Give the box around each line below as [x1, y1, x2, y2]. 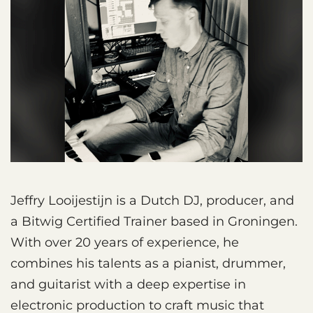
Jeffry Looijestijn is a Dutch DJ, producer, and [10, 192, 294, 208]
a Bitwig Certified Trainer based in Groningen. [10, 213, 298, 229]
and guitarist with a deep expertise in [10, 276, 246, 292]
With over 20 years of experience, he [10, 234, 239, 250]
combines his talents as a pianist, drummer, [10, 255, 286, 271]
